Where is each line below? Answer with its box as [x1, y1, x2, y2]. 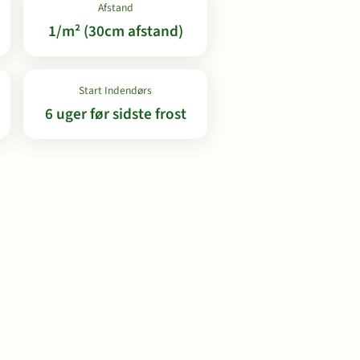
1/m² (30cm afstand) [47, 20, 183, 43]
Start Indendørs [79, 83, 152, 98]
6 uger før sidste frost [44, 103, 186, 125]
